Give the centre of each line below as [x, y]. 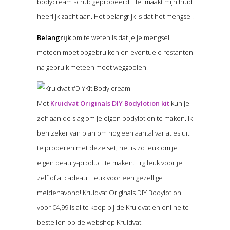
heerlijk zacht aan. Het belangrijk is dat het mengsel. [115, 16]
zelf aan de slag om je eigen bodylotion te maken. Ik [114, 118]
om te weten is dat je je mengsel [120, 37]
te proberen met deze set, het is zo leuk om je [107, 148]
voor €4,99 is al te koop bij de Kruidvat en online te [113, 207]
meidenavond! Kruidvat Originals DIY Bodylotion [109, 192]
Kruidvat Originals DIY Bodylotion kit [110, 103]
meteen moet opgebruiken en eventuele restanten [115, 52]
